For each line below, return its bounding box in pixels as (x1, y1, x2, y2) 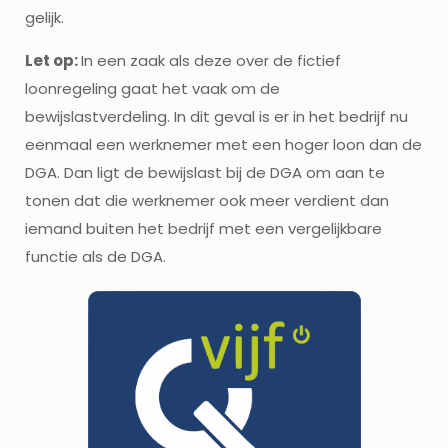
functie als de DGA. (25, 246, 166, 268)
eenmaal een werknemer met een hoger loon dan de (25, 134, 422, 156)
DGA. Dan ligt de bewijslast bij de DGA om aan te (25, 162, 385, 184)
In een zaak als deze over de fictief (81, 50, 341, 72)
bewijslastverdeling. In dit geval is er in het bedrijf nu (25, 106, 408, 128)
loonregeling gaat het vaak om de (25, 78, 280, 100)
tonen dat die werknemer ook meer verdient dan (25, 190, 389, 212)
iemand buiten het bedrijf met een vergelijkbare (25, 218, 382, 240)
